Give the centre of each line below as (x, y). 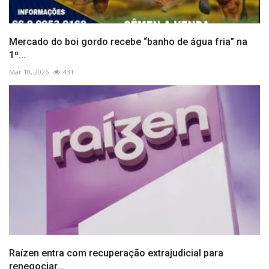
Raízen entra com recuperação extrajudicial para (116, 253)
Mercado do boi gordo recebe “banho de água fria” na (128, 42)
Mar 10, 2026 (29, 72)
